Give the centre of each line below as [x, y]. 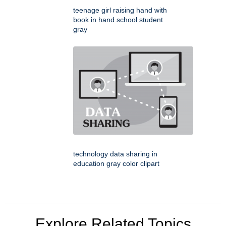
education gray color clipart [116, 164]
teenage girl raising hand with [120, 10]
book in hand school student [118, 20]
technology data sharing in [115, 154]
